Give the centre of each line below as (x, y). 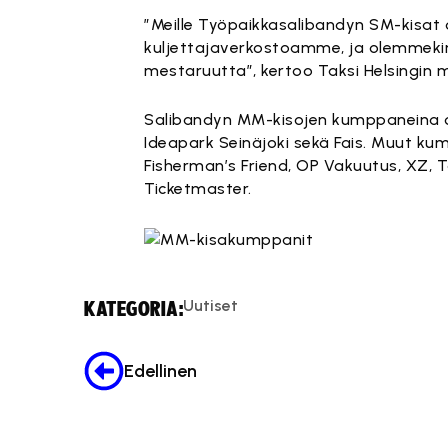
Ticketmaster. (198, 188)
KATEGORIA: (133, 308)
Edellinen (160, 370)
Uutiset (210, 305)
